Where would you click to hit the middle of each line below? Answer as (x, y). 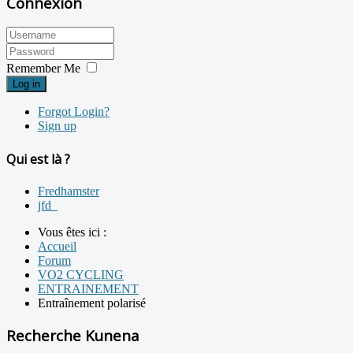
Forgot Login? (74, 112)
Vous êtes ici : (75, 232)
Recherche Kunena (73, 335)
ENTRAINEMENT (88, 288)
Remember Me (43, 69)
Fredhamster (69, 191)
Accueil (57, 246)
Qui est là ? (38, 159)
